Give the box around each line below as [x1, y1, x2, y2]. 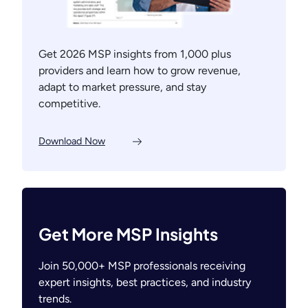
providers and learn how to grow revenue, [38, 63, 241, 77]
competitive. [38, 96, 100, 110]
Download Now [38, 135, 105, 148]
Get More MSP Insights [38, 223, 218, 245]
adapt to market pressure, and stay [38, 80, 206, 93]
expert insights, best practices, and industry [38, 276, 251, 289]
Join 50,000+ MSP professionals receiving [38, 259, 245, 273]
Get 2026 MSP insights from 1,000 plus [38, 47, 231, 60]
